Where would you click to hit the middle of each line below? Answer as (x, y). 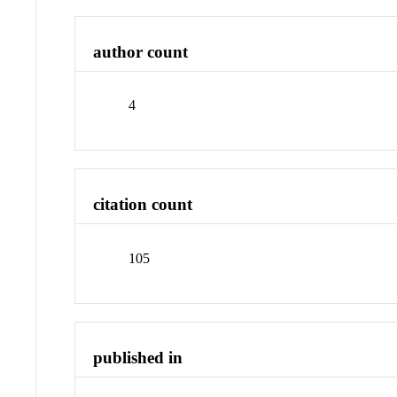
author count (141, 51)
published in (138, 357)
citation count (143, 205)
